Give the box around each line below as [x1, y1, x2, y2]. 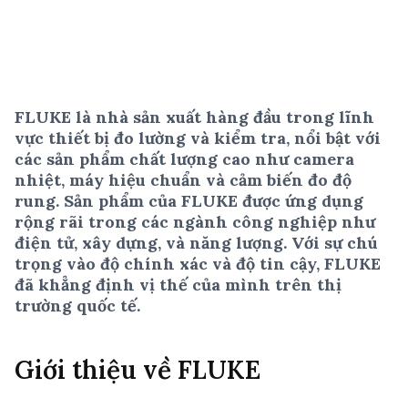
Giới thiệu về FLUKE [15, 352, 260, 386]
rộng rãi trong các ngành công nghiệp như [15, 210, 375, 232]
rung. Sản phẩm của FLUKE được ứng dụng [15, 189, 363, 211]
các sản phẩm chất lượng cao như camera [15, 148, 354, 169]
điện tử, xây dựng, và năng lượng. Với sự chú [15, 231, 378, 253]
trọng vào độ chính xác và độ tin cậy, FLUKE [15, 252, 381, 274]
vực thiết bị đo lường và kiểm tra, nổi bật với [15, 127, 381, 148]
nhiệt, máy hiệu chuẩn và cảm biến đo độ [15, 168, 352, 190]
